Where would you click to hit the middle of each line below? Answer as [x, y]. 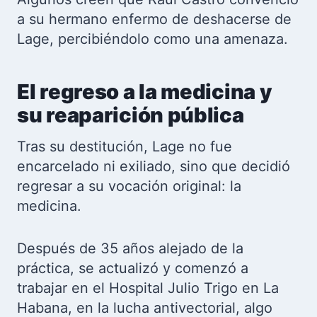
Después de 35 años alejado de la [130, 248]
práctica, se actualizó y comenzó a [133, 268]
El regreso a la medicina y [145, 91]
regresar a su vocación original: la [129, 186]
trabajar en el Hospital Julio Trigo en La [148, 288]
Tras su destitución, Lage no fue [125, 146]
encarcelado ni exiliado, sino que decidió [154, 166]
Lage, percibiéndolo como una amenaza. [152, 39]
